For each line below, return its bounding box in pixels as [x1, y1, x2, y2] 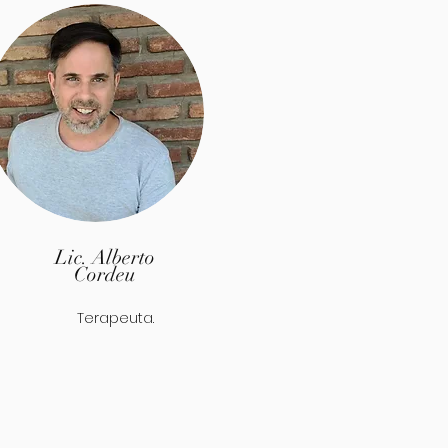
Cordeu [74, 262, 135, 287]
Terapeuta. [5, 308, 154, 328]
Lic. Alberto [54, 245, 155, 270]
